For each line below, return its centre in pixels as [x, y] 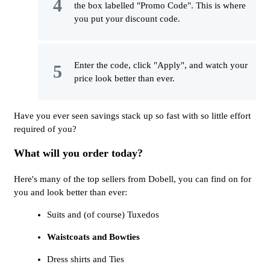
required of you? [45, 129]
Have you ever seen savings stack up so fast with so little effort [132, 115]
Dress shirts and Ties [86, 259]
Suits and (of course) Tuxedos [103, 214]
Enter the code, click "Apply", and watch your [161, 65]
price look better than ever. [124, 78]
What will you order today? [78, 153]
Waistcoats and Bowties [93, 237]
